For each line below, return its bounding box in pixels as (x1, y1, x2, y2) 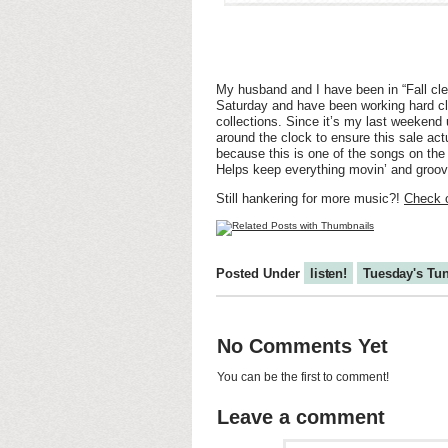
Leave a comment (217, 406, 385, 428)
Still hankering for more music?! (216, 191, 404, 206)
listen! (310, 266, 348, 281)
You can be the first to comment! (217, 370, 389, 384)
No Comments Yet (217, 335, 388, 357)
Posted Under (216, 266, 304, 281)
